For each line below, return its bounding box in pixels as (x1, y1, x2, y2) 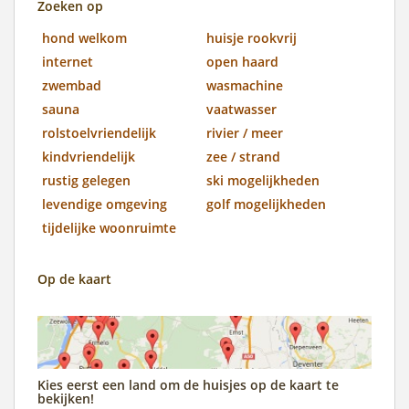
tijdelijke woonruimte (42, 218, 176, 236)
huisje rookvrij (206, 28, 297, 47)
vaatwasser (206, 100, 277, 118)
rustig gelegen (42, 171, 131, 189)
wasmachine (206, 76, 283, 94)
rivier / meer (206, 123, 283, 142)
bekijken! (37, 389, 94, 407)
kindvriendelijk (42, 147, 135, 165)
